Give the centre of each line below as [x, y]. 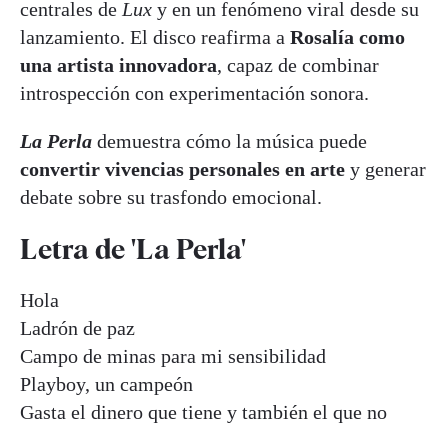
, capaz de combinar [298, 65]
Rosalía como [347, 37]
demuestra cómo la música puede [232, 141]
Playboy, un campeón [106, 383]
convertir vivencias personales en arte [182, 169]
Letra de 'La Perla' [133, 248]
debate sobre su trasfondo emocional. [171, 197]
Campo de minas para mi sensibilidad [173, 355]
